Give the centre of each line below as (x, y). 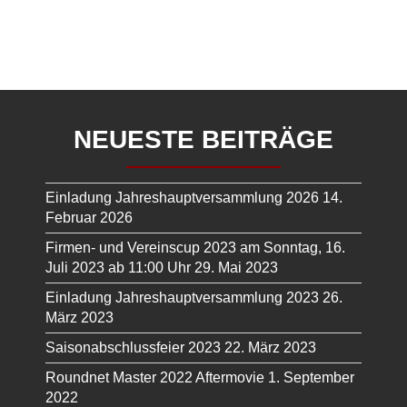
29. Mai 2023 (236, 268)
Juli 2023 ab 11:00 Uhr (118, 268)
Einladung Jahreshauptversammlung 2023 (182, 298)
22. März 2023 (270, 348)
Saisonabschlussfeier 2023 (133, 348)
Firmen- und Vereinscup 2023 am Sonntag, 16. (195, 248)
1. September (311, 378)
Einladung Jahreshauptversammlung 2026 (182, 198)
